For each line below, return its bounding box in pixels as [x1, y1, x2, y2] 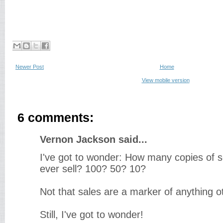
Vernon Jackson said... [40, 134, 147, 145]
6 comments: [17, 111, 94, 124]
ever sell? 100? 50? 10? [40, 163, 146, 174]
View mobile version [141, 77, 190, 83]
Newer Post [15, 64, 44, 70]
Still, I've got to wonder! [40, 209, 143, 220]
